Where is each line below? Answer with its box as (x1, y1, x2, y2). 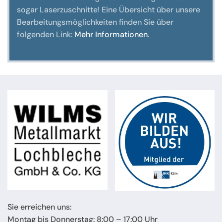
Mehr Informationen (74, 29, 148, 40)
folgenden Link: (17, 29, 74, 40)
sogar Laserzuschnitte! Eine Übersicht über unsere (17, 4, 200, 15)
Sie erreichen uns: (7, 201, 71, 212)
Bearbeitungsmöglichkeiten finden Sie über (17, 16, 173, 27)
